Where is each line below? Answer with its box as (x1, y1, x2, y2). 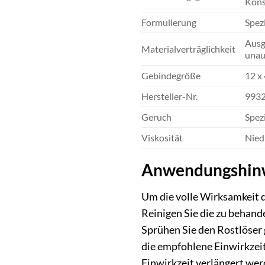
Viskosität (141, 132, 183, 144)
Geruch (141, 111, 172, 123)
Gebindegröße (141, 70, 201, 82)
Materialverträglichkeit (141, 43, 235, 55)
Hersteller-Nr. (141, 91, 198, 102)
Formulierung (141, 17, 196, 28)
